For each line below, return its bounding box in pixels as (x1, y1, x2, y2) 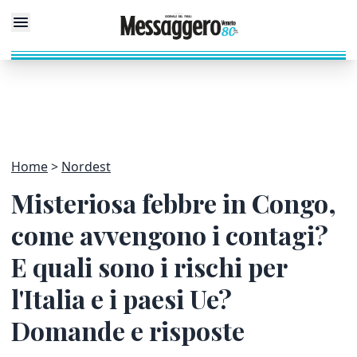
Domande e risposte (11, 313, 245, 347)
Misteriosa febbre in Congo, (11, 186, 336, 220)
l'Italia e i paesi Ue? (11, 281, 232, 316)
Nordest (61, 158, 111, 175)
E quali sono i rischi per (11, 249, 287, 284)
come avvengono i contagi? (11, 218, 328, 252)
